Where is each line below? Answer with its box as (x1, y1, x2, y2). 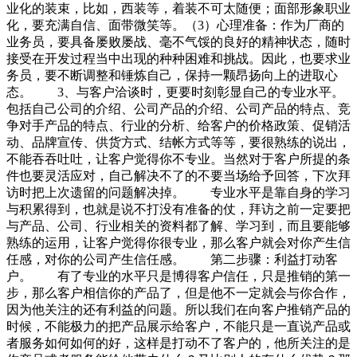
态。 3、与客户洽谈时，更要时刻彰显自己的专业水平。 (6, 85, 344, 100)
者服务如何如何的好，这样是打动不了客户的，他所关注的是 (6, 336, 351, 351)
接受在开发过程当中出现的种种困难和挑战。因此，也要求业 (6, 52, 351, 66)
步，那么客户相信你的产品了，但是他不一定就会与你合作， (6, 286, 351, 300)
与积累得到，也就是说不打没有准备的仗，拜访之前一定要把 (6, 202, 351, 217)
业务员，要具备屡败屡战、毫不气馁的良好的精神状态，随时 (6, 35, 351, 49)
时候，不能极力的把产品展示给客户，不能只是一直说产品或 (6, 320, 351, 334)
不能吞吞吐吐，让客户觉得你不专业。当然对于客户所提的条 (6, 152, 351, 167)
